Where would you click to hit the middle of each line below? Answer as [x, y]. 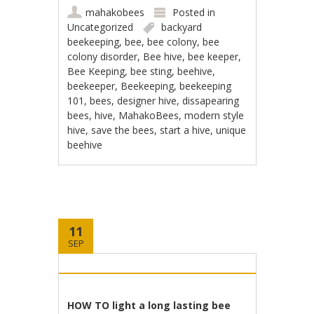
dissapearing [211, 101]
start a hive [185, 130]
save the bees [123, 130]
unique [231, 130]
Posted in [194, 12]
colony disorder [103, 56]
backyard [182, 27]
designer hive [147, 101]
